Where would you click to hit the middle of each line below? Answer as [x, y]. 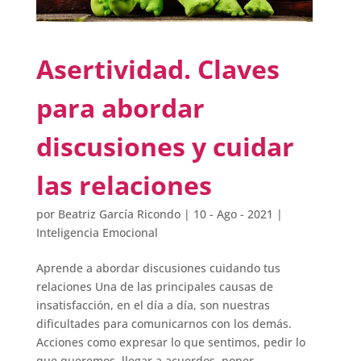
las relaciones [124, 185]
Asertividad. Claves [158, 69]
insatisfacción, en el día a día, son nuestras [153, 305]
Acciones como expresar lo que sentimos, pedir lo [170, 342]
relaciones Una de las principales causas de [154, 286]
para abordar [120, 108]
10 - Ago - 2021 [233, 214]
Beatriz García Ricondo [119, 214]
